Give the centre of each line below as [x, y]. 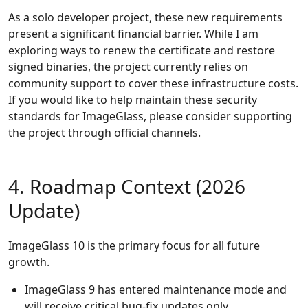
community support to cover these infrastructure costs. [153, 84]
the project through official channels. [104, 133]
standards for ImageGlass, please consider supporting [150, 117]
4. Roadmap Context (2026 [127, 187]
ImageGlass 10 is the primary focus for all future [134, 246]
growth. [29, 262]
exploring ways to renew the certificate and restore [142, 51]
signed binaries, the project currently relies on [128, 67]
